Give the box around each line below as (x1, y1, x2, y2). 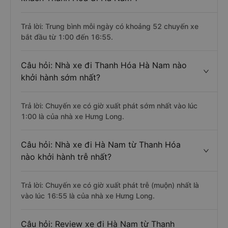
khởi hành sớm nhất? (21, 72, 100, 82)
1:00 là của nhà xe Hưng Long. (21, 112, 124, 121)
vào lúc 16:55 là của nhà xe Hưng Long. (21, 191, 155, 200)
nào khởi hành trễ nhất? (21, 152, 111, 162)
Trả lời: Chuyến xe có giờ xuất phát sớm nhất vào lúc (21, 101, 197, 110)
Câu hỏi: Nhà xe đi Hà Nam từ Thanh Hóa (21, 139, 181, 150)
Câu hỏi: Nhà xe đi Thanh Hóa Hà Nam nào (21, 60, 187, 70)
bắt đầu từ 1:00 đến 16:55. (21, 33, 113, 41)
